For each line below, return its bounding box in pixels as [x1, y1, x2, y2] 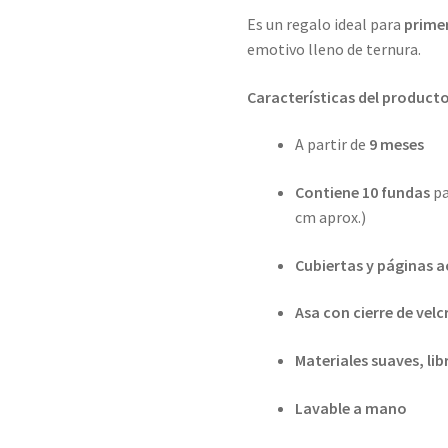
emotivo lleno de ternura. [247, 39, 422, 60]
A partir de [295, 134, 370, 155]
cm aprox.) [295, 206, 367, 227]
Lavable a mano [295, 397, 408, 418]
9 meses [369, 134, 425, 155]
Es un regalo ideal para [247, 14, 405, 35]
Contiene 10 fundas [295, 181, 431, 202]
